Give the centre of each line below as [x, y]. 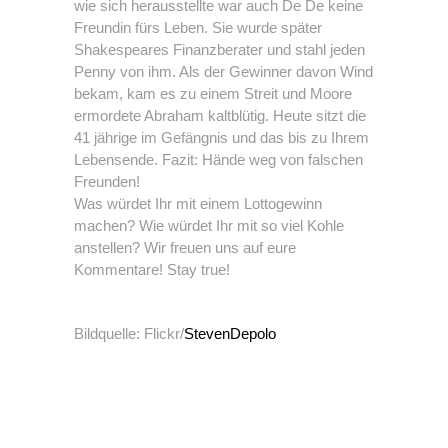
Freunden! [107, 181]
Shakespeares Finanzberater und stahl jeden [219, 49]
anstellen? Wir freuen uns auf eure [185, 247]
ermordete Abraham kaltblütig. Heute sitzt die [220, 115]
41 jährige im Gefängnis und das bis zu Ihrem [221, 137]
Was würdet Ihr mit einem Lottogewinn [198, 203]
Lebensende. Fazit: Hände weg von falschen [218, 159]
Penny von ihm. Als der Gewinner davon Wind [223, 71]
